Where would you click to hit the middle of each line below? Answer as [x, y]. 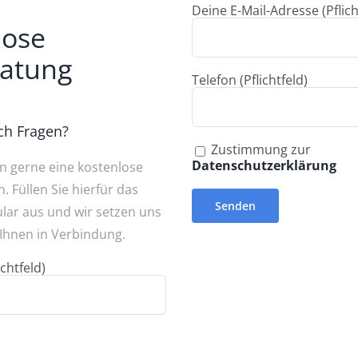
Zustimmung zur [261, 150]
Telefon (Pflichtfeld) [250, 80]
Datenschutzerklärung [264, 165]
